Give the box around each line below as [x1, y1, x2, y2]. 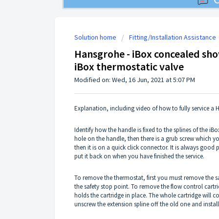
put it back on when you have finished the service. [74, 152, 204, 161]
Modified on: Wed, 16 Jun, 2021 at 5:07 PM [74, 75, 195, 84]
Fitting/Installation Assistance [129, 32, 216, 42]
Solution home [74, 32, 118, 42]
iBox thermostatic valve [74, 59, 184, 73]
